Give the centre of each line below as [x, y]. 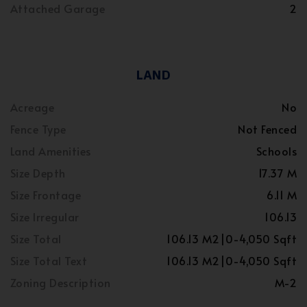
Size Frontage [46, 195]
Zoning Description [61, 282]
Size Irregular [45, 217]
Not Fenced [267, 129]
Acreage [33, 107]
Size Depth [38, 173]
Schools [276, 151]
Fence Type [38, 129]
